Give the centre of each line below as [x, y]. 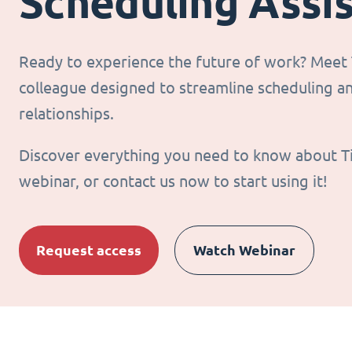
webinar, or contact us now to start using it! [173, 181]
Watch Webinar [244, 250]
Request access [89, 250]
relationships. [66, 114]
